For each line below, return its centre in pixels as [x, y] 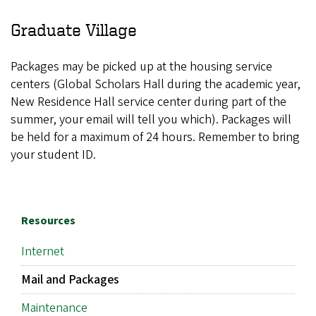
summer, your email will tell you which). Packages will [151, 120]
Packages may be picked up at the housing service [141, 67]
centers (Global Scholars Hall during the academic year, [156, 85]
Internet [43, 251]
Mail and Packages [70, 279]
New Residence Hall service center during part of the [148, 102]
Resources [48, 221]
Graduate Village [74, 30]
